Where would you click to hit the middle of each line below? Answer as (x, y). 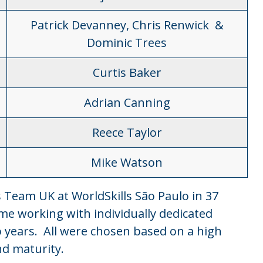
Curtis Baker (127, 73)
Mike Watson (127, 162)
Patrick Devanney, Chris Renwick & (127, 25)
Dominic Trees (127, 43)
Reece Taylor (127, 132)
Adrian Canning (127, 102)
